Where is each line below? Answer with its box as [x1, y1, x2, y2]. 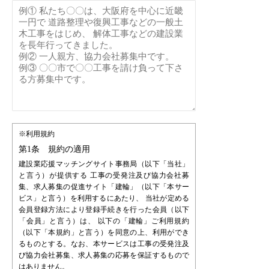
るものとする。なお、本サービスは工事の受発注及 [19, 240, 189, 249]
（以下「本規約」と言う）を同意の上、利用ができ [19, 228, 189, 237]
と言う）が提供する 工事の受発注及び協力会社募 [19, 171, 189, 180]
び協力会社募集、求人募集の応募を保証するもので [19, 251, 189, 260]
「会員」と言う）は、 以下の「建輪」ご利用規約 [19, 217, 189, 226]
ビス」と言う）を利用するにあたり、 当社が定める [19, 194, 189, 203]
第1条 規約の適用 [19, 145, 90, 154]
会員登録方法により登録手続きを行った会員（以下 [19, 205, 189, 214]
